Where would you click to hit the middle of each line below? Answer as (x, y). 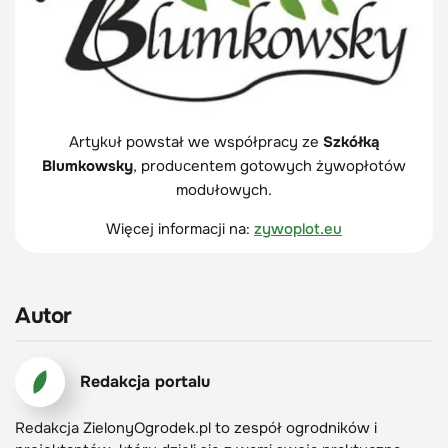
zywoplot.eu (298, 228)
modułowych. (224, 189)
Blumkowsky (87, 165)
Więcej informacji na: (180, 228)
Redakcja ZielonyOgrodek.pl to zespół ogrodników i (196, 427)
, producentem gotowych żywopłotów (269, 165)
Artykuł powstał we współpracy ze (195, 141)
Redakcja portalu (145, 381)
